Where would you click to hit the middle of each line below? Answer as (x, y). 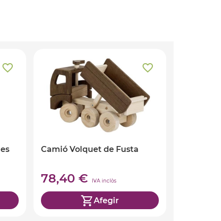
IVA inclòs (104, 181)
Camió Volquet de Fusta (90, 149)
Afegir (107, 200)
